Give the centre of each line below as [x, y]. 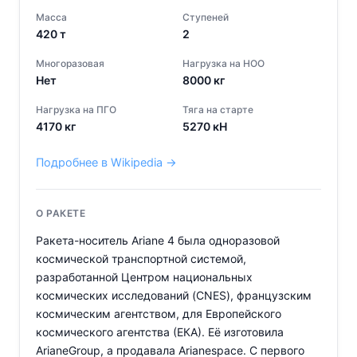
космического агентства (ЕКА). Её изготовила [160, 332]
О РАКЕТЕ [61, 214]
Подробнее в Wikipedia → [106, 163]
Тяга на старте [218, 110]
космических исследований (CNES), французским [174, 296]
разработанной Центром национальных [144, 277]
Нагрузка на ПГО [76, 110]
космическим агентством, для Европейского [159, 314]
